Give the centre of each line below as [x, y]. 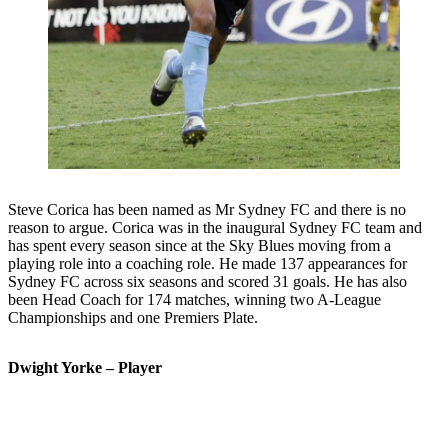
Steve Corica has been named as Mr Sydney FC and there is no [207, 210]
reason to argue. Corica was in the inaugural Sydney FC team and [215, 228]
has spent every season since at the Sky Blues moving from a [199, 246]
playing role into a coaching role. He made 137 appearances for [207, 264]
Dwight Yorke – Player [85, 368]
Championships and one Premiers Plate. [133, 318]
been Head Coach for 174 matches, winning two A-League [194, 300]
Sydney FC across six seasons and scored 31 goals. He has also [207, 282]
